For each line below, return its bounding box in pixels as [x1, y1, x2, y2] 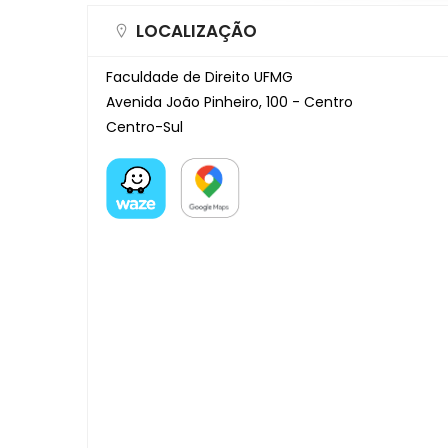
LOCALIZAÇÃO [136, 18, 257, 43]
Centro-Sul [106, 116, 183, 137]
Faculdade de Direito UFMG [106, 66, 293, 87]
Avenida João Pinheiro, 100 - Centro [106, 91, 353, 112]
